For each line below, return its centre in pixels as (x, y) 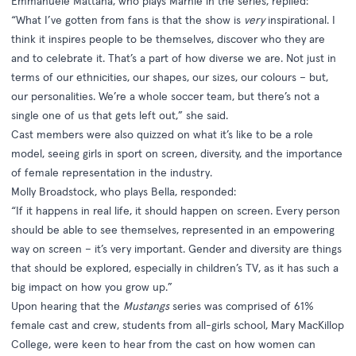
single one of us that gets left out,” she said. (120, 116)
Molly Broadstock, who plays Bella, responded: (124, 192)
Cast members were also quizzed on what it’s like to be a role (162, 135)
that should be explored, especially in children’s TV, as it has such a (175, 268)
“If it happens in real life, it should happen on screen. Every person (176, 211)
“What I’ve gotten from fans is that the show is (128, 20)
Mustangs (146, 306)
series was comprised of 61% (242, 306)
